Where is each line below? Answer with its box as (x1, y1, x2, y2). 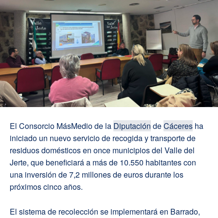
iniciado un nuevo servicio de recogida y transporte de (10, 132, 196, 144)
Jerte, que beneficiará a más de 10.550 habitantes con (10, 157, 196, 168)
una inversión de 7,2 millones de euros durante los (10, 169, 183, 181)
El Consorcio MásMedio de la (10, 120, 113, 132)
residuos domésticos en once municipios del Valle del (10, 145, 195, 156)
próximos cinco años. (10, 181, 83, 193)
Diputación (113, 120, 151, 132)
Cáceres (163, 120, 193, 132)
